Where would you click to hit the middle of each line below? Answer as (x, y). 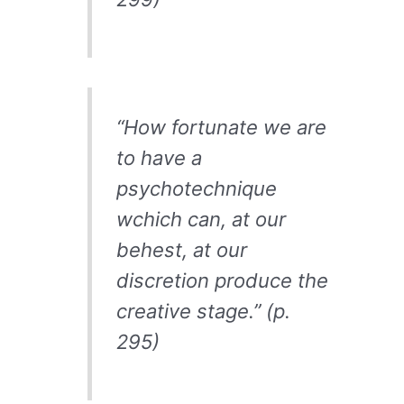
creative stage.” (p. (203, 311)
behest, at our (181, 249)
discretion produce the (222, 280)
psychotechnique (196, 188)
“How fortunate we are (221, 127)
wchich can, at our (201, 219)
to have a (159, 157)
